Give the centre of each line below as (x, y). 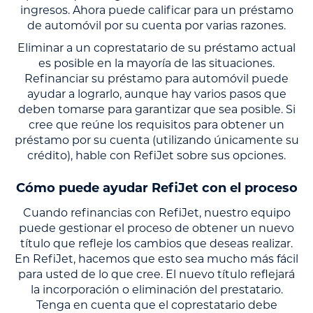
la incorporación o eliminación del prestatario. (156, 289)
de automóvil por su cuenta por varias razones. (156, 25)
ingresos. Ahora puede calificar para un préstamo (156, 10)
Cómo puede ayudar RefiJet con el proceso (156, 188)
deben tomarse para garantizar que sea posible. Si (156, 109)
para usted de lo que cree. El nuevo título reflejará (156, 274)
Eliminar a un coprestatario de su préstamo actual (156, 48)
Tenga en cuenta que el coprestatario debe (156, 305)
